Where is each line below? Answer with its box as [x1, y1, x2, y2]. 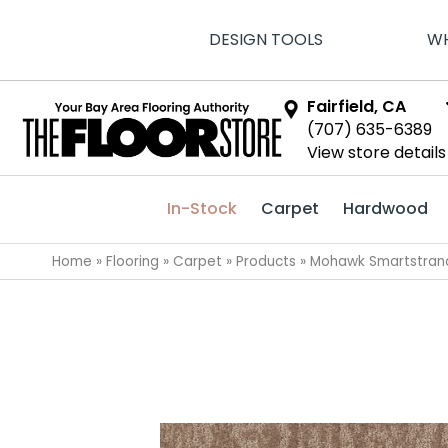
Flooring [106, 252, 159, 271]
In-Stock [167, 197, 237, 220]
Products [236, 252, 296, 271]
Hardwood [343, 197, 428, 220]
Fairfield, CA [307, 95, 407, 118]
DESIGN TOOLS [208, 28, 323, 51]
